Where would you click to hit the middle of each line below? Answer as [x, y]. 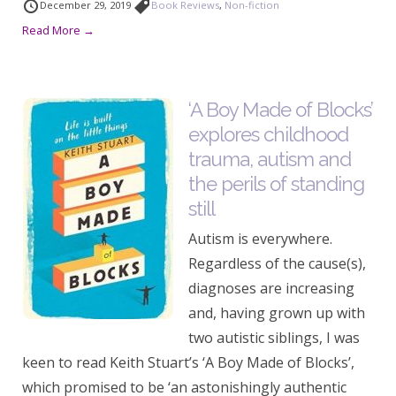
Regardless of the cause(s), [277, 263]
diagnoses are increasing [271, 288]
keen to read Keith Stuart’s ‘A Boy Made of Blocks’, [188, 362]
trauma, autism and [270, 159]
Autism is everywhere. [260, 239]
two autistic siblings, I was [274, 338]
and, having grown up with [277, 313]
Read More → [58, 30]
